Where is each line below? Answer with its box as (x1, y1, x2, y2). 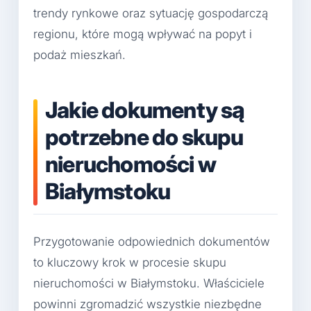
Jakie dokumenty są (45, 96, 245, 124)
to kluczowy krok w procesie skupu (33, 255, 226, 269)
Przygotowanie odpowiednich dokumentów (33, 234, 270, 249)
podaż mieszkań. (33, 48, 126, 62)
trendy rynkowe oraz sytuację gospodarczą (33, 6, 268, 21)
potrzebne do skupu (45, 124, 244, 151)
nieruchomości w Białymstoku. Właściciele (33, 276, 264, 290)
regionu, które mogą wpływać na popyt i (33, 27, 252, 42)
